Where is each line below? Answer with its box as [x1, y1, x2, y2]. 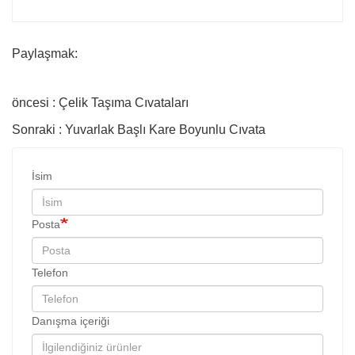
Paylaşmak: [12, 46, 78, 60]
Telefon [32, 265, 68, 279]
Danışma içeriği [32, 314, 109, 327]
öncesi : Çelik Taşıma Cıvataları [12, 95, 189, 109]
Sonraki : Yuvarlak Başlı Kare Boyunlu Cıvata [12, 122, 265, 136]
